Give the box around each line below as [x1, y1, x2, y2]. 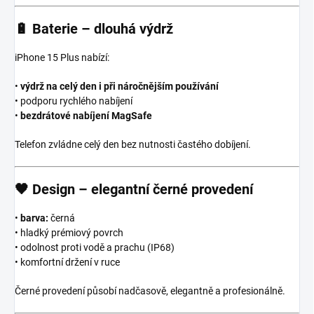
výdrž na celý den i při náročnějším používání [20, 80, 219, 92]
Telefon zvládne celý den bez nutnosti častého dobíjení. [15, 138, 251, 150]
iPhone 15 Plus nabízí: [15, 51, 109, 63]
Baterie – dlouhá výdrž [32, 20, 173, 37]
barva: [20, 212, 48, 224]
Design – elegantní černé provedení [32, 180, 253, 198]
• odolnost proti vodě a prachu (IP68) [15, 241, 175, 253]
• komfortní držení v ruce [15, 256, 120, 268]
